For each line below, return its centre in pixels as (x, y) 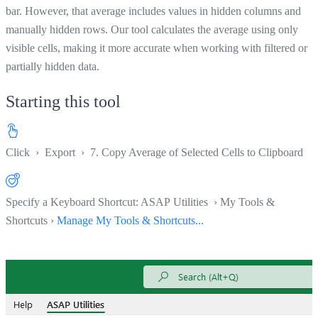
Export (60, 152)
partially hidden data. (53, 66)
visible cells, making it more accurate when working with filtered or (157, 48)
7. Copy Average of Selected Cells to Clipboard (197, 152)
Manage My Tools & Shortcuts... (130, 220)
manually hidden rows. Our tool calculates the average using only (152, 29)
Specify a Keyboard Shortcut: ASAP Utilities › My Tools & (140, 202)
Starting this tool (63, 101)
